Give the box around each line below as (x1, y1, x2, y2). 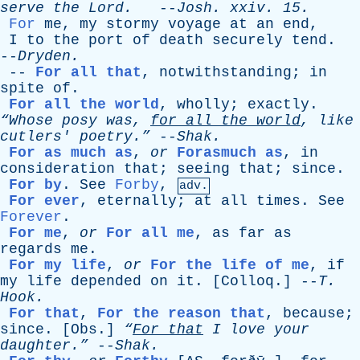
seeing (177, 161, 230, 177)
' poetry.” (62, 129, 150, 145)
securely (212, 32, 283, 48)
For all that (35, 64, 141, 80)
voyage (168, 16, 221, 32)
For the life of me (150, 257, 309, 273)
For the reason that (97, 305, 265, 321)
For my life (9, 257, 106, 273)
